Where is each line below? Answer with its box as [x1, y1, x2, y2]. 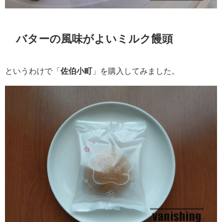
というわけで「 [5, 66, 60, 75]
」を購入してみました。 [92, 66, 179, 75]
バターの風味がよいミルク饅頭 [16, 33, 173, 45]
